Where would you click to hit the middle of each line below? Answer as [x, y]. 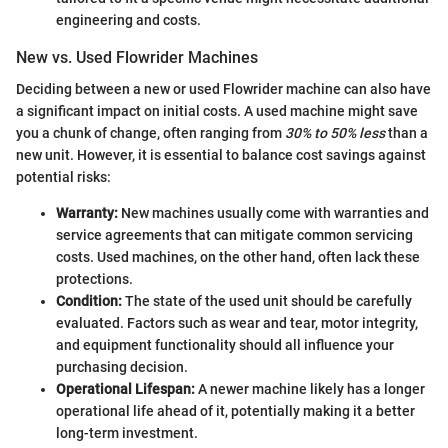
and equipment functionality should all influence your [225, 345]
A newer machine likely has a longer [310, 389]
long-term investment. [127, 433]
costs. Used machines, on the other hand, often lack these [238, 257]
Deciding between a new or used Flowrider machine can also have [223, 89]
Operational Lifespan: [125, 389]
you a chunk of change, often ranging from [150, 133]
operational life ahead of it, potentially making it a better [235, 411]
